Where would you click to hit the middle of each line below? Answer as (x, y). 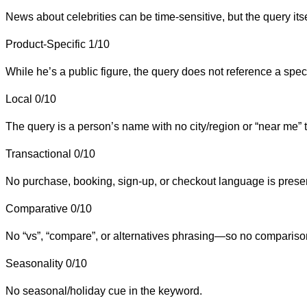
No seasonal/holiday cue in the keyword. (104, 291)
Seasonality (34, 263)
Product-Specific (46, 44)
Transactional (38, 153)
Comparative (37, 208)
